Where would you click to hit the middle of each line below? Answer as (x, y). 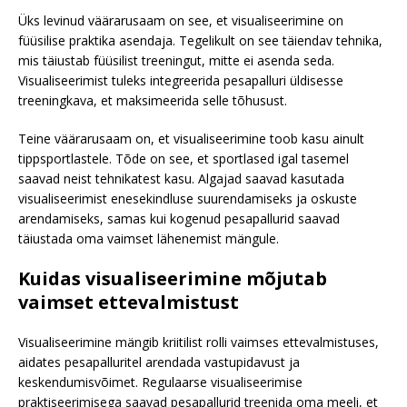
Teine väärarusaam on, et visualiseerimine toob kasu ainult (191, 139)
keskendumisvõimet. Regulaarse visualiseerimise (160, 382)
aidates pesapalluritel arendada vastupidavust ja (159, 362)
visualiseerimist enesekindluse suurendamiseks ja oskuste (188, 199)
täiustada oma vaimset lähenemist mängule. (149, 239)
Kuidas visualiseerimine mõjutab (173, 279)
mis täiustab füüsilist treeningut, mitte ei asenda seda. (176, 61)
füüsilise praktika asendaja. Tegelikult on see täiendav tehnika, (200, 41)
